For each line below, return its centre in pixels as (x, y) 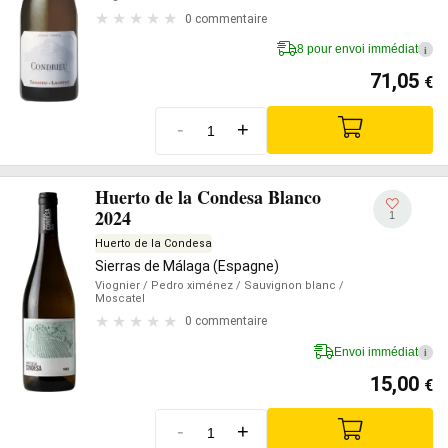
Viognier (117, 285)
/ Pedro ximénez (186, 285)
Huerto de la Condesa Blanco (208, 196)
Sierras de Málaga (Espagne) (187, 265)
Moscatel (120, 298)
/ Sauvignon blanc (284, 285)
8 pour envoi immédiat (357, 49)
